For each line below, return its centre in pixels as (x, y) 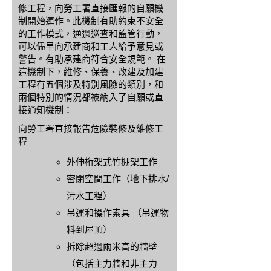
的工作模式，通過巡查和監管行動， (91, 34)
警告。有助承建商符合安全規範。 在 (92, 59)
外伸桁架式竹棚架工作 (112, 162)
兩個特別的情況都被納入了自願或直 (91, 97)
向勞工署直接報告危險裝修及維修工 (91, 129)
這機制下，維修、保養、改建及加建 (91, 72)
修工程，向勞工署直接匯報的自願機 (91, 8)
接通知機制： (45, 110)
